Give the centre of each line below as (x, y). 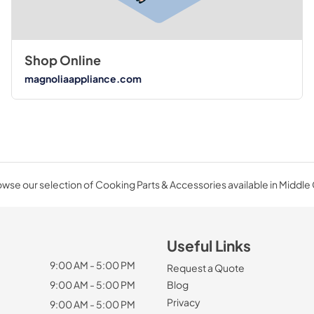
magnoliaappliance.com (83, 78)
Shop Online (62, 61)
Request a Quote (206, 267)
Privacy (184, 302)
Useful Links (209, 245)
